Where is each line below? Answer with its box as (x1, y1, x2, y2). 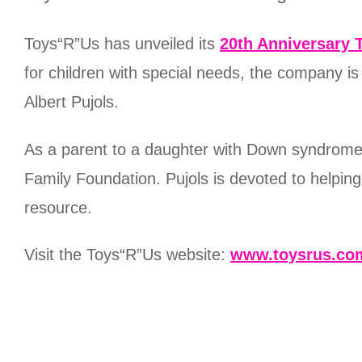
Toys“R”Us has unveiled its (24, 35, 220, 53)
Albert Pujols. (24, 93, 119, 111)
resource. (24, 198, 92, 217)
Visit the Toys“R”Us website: (24, 246, 230, 263)
